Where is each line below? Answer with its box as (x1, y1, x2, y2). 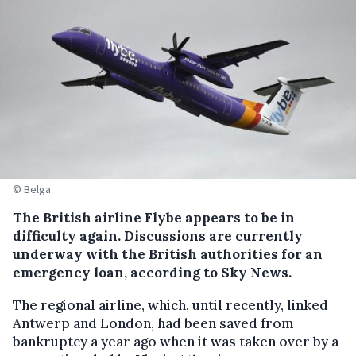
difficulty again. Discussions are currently (13, 226, 303, 245)
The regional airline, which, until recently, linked (13, 296, 328, 314)
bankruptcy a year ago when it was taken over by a (13, 332, 339, 350)
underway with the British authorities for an (13, 245, 323, 263)
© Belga (13, 181, 51, 196)
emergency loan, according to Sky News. (13, 263, 292, 281)
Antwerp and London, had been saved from (13, 314, 294, 332)
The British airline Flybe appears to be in (13, 208, 295, 226)
